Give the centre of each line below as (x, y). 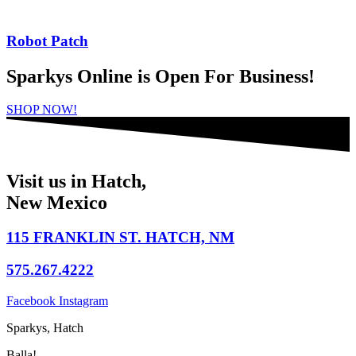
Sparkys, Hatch (45, 327)
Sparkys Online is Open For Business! (161, 76)
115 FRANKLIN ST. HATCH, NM (120, 238)
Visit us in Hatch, (76, 181)
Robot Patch (47, 41)
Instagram (83, 300)
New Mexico (57, 202)
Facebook (31, 300)
